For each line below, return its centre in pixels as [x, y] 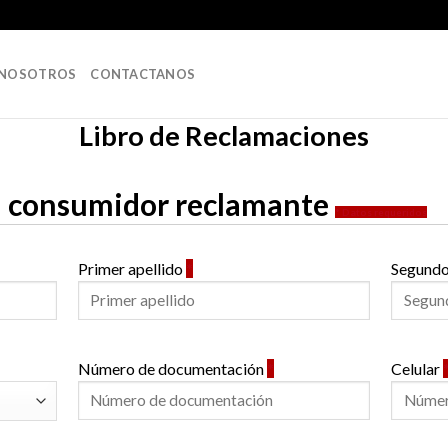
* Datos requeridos [381, 211]
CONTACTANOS [143, 74]
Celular [416, 368]
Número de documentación [172, 368]
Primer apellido [131, 268]
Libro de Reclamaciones [224, 135]
